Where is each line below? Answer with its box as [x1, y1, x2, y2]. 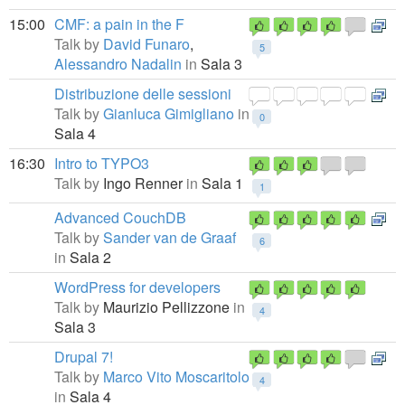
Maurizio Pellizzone [103, 297, 233, 317]
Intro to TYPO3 [54, 153, 149, 174]
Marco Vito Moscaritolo [103, 366, 250, 387]
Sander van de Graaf [103, 227, 236, 248]
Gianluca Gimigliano [103, 103, 234, 124]
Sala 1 [198, 173, 243, 193]
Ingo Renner [103, 173, 186, 193]
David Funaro [103, 33, 190, 54]
